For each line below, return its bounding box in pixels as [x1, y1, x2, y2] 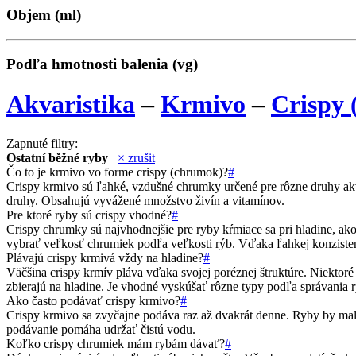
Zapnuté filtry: [6, 136, 78, 150]
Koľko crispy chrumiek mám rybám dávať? [6, 336, 225, 350]
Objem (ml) [6, 6, 81, 24]
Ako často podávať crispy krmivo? [6, 293, 180, 308]
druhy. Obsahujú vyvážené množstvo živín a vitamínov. [6, 193, 284, 207]
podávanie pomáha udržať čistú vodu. [6, 322, 195, 336]
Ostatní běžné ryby [6, 150, 108, 164]
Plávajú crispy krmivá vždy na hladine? [6, 250, 203, 265]
